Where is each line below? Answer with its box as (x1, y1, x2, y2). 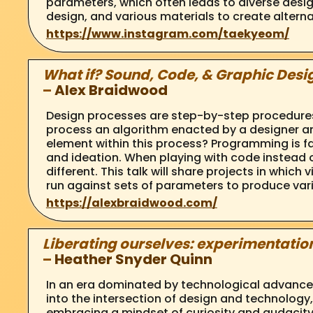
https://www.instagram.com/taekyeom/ (45, 25, 289, 42)
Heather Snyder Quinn (54, 249, 212, 269)
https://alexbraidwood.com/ (45, 194, 217, 211)
